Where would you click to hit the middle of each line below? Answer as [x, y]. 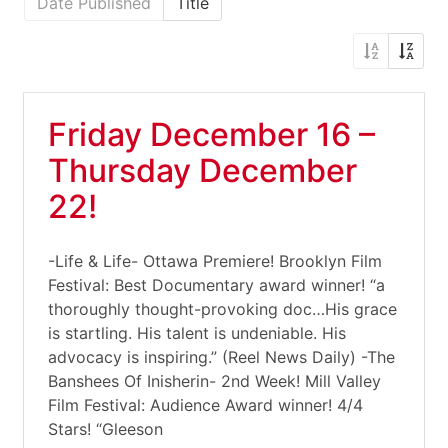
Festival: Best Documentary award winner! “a [216, 285]
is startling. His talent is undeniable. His [197, 333]
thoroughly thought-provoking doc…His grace [222, 309]
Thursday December [202, 170]
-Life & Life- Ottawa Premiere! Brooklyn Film [215, 261]
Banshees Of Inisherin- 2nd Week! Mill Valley [214, 381]
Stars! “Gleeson [105, 429]
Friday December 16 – [211, 134]
